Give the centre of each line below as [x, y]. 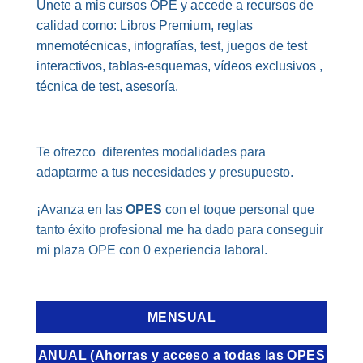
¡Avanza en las [81, 209]
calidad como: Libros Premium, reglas [145, 26]
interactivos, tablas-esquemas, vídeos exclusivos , [179, 66]
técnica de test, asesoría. [107, 87]
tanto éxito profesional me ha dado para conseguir [180, 229]
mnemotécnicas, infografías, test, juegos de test [172, 46]
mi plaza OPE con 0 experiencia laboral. [152, 250]
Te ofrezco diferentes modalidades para [151, 152]
